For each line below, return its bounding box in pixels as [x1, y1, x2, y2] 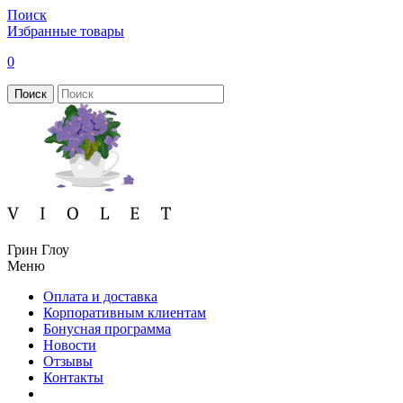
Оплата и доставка [43, 289, 157, 304]
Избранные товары [7, 23, 124, 39]
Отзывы [43, 354, 93, 369]
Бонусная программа [43, 321, 171, 336]
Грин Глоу [7, 242, 69, 257]
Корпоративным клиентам [43, 305, 206, 320]
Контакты [43, 370, 103, 385]
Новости [43, 337, 96, 353]
